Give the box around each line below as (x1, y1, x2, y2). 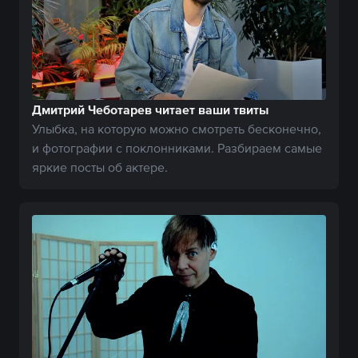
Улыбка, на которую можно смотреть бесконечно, (32, 121, 321, 136)
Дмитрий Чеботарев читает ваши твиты (32, 101, 268, 117)
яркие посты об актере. (32, 159, 168, 174)
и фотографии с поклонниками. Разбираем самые (32, 140, 322, 155)
